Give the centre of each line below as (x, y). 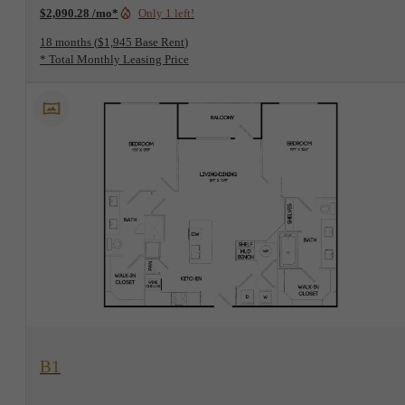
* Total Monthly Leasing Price (114, 59)
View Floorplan (89, 358)
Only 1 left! (166, 13)
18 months (66, 42)
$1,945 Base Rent (141, 42)
